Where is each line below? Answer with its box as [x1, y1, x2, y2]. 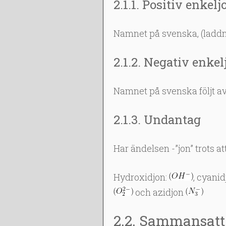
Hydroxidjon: [113, 171, 169, 183]
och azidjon [133, 186, 186, 198]
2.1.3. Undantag [113, 111, 201, 128]
